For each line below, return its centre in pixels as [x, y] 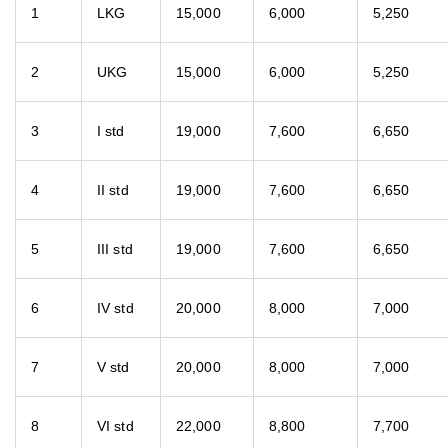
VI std [115, 426]
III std [115, 249]
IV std [115, 308]
